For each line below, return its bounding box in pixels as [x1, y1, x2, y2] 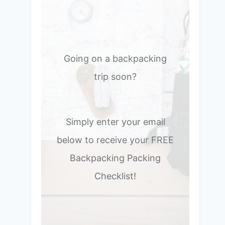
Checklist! [94, 171, 137, 181]
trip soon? [94, 71, 137, 82]
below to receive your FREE [57, 135, 174, 145]
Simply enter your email [65, 117, 165, 127]
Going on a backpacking [64, 53, 167, 64]
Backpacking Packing [70, 153, 161, 163]
